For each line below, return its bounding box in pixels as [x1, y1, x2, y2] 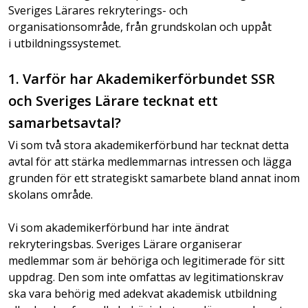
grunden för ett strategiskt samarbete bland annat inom [8, 170, 300, 186]
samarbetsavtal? [8, 113, 121, 132]
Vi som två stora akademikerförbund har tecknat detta [8, 137, 289, 153]
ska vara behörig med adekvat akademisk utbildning [8, 286, 277, 301]
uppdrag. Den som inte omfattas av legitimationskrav [8, 269, 283, 285]
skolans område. [8, 187, 93, 202]
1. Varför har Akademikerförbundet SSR [8, 69, 275, 88]
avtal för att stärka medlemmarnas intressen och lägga [8, 154, 291, 169]
